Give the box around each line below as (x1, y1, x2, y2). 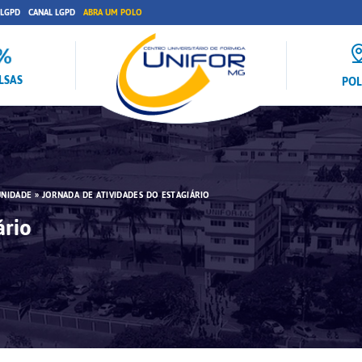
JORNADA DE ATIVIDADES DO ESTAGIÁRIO (41, 187, 210, 204)
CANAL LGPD (28, 4, 75, 21)
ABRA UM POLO (83, 4, 142, 21)
